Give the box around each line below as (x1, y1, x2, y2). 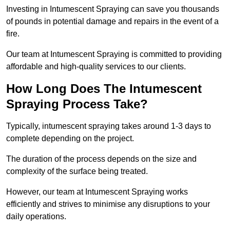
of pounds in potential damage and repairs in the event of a (6, 17, 219, 26)
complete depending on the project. (6, 134, 134, 143)
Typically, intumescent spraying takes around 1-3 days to (6, 122, 211, 131)
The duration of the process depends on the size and (6, 155, 197, 164)
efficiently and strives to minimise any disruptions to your (6, 200, 210, 209)
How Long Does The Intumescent (6, 82, 202, 96)
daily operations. (6, 212, 66, 221)
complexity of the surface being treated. (6, 167, 148, 176)
